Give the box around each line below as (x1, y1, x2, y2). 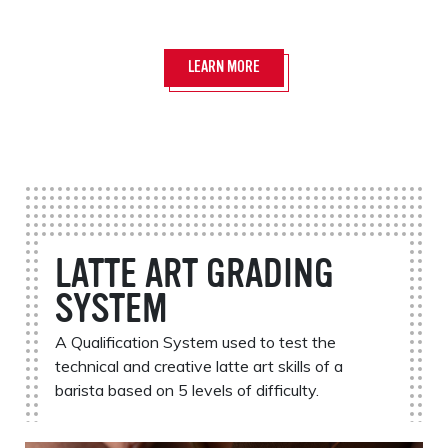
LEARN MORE (188, 59, 260, 76)
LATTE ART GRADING (55, 256, 334, 297)
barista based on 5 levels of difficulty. (55, 379, 319, 400)
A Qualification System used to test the (55, 331, 336, 352)
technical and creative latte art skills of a (55, 355, 343, 376)
